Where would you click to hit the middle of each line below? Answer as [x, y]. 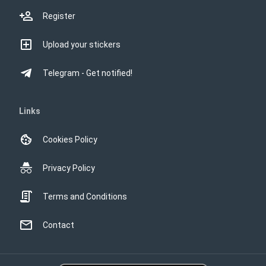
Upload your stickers [82, 45]
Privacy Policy [69, 168]
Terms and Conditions [85, 197]
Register [59, 16]
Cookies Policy [70, 140]
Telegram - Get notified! [88, 73]
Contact [58, 225]
